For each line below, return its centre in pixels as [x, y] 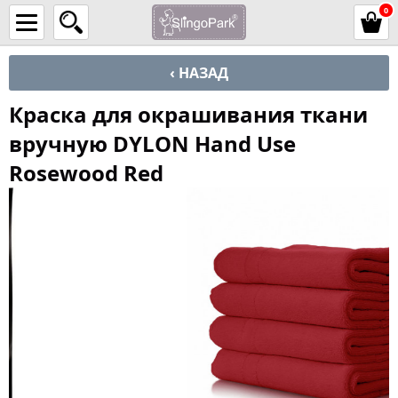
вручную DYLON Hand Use [152, 143]
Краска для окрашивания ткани [188, 114]
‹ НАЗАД [199, 73]
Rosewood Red [86, 173]
